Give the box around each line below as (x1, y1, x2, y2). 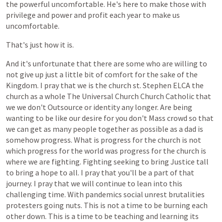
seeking (113, 157, 140, 166)
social (123, 189, 143, 199)
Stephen (143, 80, 171, 90)
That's (6, 40, 28, 50)
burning (164, 200, 190, 210)
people (73, 124, 97, 134)
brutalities (168, 189, 205, 199)
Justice (170, 157, 195, 166)
